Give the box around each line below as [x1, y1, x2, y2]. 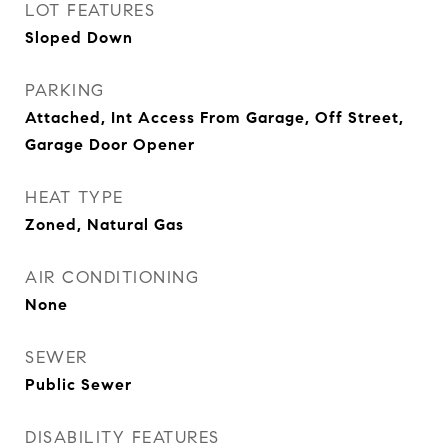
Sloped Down [25, 28, 133, 47]
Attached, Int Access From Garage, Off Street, [25, 108, 404, 127]
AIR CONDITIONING [25, 267, 199, 288]
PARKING [25, 80, 105, 101]
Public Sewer [25, 375, 132, 394]
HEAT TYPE [25, 187, 124, 208]
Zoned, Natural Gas [25, 215, 184, 234]
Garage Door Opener [25, 135, 195, 154]
